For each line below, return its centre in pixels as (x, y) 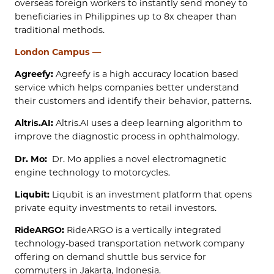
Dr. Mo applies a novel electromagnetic (137, 159)
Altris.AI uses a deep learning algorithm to (148, 123)
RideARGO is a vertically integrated (143, 230)
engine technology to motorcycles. (92, 172)
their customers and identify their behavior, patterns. (133, 101)
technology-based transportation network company (130, 244)
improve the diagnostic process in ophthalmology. (127, 137)
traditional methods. (60, 30)
